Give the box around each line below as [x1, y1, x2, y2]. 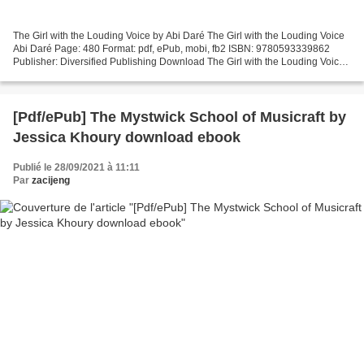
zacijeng [32, 175, 70, 187]
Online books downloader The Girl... [13, 69, 171, 81]
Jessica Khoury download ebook [13, 129, 240, 146]
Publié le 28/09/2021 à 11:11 [13, 162, 140, 174]
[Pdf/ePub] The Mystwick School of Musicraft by [13, 109, 346, 126]
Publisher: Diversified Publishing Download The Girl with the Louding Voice [13, 56, 344, 68]
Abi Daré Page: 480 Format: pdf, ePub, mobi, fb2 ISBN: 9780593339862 [13, 43, 330, 55]
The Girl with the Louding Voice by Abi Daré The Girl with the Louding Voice [13, 30, 344, 42]
